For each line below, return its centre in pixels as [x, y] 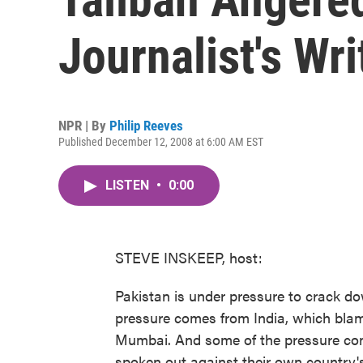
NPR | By [84, 126]
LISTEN [129, 185]
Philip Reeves [146, 126]
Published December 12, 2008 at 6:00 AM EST [161, 142]
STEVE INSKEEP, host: [189, 257]
